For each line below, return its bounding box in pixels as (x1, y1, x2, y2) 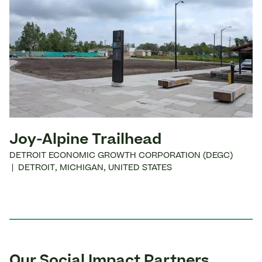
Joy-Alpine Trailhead (9, 133, 161, 148)
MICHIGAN (60, 164, 104, 173)
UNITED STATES (108, 164, 172, 173)
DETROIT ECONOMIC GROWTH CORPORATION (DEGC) (9, 152, 233, 161)
